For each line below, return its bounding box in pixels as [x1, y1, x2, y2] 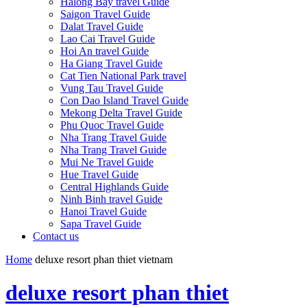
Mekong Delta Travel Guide [60, 107, 182, 119]
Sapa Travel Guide [60, 218, 141, 230]
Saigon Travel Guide [60, 8, 150, 20]
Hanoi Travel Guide [60, 206, 147, 217]
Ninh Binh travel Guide [60, 193, 162, 205]
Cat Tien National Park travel [60, 70, 186, 82]
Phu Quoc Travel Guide [60, 119, 164, 131]
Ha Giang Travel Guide [60, 58, 162, 69]
